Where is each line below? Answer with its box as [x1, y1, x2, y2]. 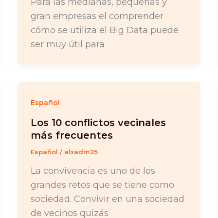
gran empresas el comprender [30, 10, 163, 21]
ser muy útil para [30, 38, 105, 50]
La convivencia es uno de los [30, 165, 155, 176]
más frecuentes [30, 129, 113, 142]
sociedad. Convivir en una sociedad [30, 193, 184, 204]
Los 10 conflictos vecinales [30, 117, 166, 129]
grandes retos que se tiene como [30, 179, 174, 190]
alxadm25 [64, 148, 98, 156]
